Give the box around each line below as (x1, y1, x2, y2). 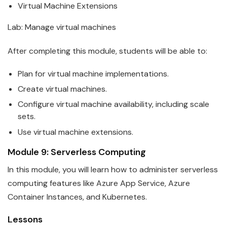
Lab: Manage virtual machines (8, 21, 116, 32)
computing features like (8, 177, 96, 188)
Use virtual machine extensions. (18, 126, 133, 137)
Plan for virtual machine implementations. (18, 68, 169, 79)
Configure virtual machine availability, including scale (18, 99, 209, 110)
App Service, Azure (118, 177, 190, 188)
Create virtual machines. (18, 83, 107, 94)
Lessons (8, 213, 43, 225)
